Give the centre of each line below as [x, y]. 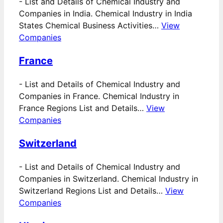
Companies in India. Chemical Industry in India [106, 14]
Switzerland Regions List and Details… [92, 191]
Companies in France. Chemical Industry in [99, 96]
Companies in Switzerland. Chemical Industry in [109, 179]
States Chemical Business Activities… [90, 26]
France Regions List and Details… [83, 108]
